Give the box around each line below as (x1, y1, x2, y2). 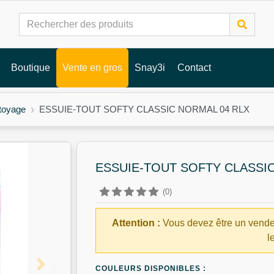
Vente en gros (62, 62, 122, 73)
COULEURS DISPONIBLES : (95, 264, 206, 273)
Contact (177, 62, 211, 73)
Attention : (111, 218, 160, 228)
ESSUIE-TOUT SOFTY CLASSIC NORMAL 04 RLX (39, 104, 250, 114)
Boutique (10, 62, 50, 73)
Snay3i (134, 62, 165, 73)
